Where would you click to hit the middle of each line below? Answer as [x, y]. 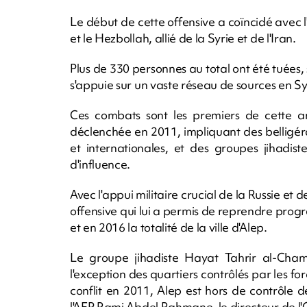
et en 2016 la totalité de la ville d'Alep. [169, 227]
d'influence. [100, 164]
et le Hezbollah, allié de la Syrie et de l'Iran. [183, 38]
